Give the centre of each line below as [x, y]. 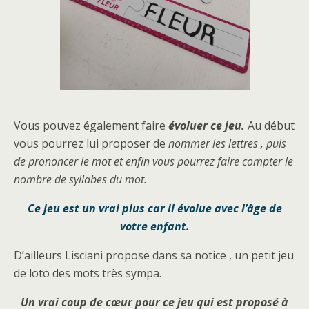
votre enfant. [154, 227]
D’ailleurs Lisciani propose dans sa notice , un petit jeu [154, 256]
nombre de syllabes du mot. [80, 180]
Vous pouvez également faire [91, 126]
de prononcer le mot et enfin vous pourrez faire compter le [153, 162]
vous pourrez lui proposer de [91, 144]
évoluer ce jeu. [208, 126]
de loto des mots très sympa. [88, 273]
